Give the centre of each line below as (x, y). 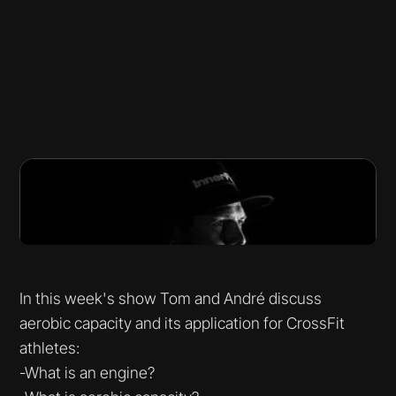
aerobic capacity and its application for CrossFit (183, 324)
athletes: (50, 348)
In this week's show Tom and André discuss (171, 299)
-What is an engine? (88, 373)
